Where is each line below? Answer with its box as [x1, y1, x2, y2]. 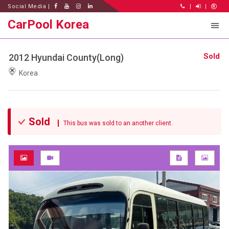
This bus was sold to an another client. [59, 120, 173, 127]
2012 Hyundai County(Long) [9, 52, 124, 63]
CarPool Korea [8, 17, 89, 32]
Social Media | [8, 3, 52, 10]
